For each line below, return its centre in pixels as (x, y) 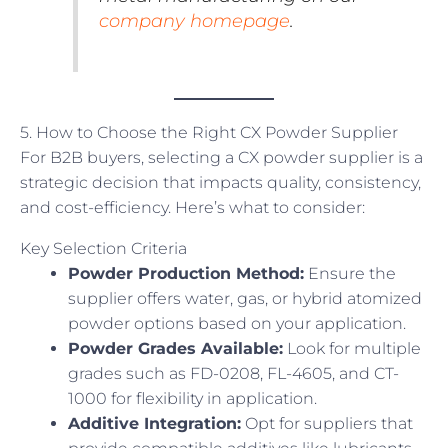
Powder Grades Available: (175, 348)
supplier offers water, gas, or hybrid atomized (245, 298)
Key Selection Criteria (103, 248)
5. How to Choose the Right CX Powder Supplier (209, 132)
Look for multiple (352, 348)
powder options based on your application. (237, 323)
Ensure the (350, 273)
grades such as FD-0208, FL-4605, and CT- (233, 373)
